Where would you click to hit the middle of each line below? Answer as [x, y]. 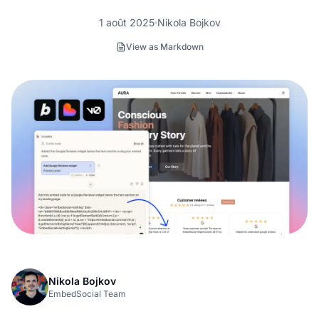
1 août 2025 [126, 22]
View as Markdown [164, 46]
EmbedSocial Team [87, 293]
